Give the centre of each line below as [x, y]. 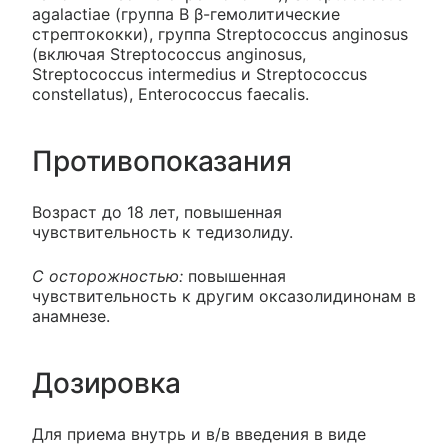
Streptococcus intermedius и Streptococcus [199, 74]
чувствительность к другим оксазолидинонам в [224, 296]
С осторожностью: [107, 276]
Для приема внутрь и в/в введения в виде [199, 434]
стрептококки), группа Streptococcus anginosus [220, 34]
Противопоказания [162, 161]
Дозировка [106, 383]
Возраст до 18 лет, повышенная [157, 212]
